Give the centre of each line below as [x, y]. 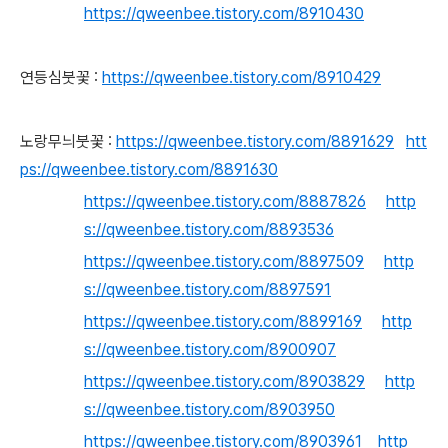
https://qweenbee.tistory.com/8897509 [224, 261]
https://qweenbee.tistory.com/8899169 [223, 321]
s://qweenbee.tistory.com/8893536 [209, 229]
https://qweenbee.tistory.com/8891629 [255, 141]
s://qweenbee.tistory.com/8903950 [209, 409]
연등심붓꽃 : [59, 77]
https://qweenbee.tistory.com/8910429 [241, 77]
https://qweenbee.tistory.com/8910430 [224, 13]
